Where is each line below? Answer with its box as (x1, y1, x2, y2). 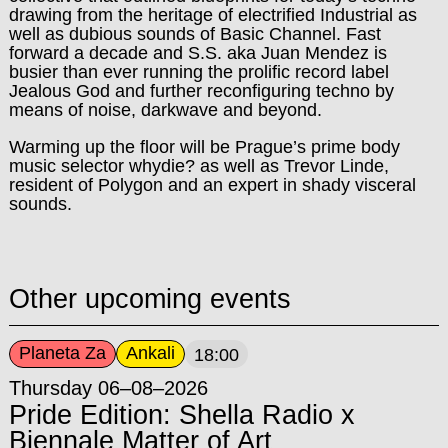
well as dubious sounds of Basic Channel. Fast (8, 24, 381, 45)
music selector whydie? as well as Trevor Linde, (8, 156, 389, 177)
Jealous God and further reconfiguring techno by (8, 81, 394, 102)
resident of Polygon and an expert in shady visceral (8, 175, 416, 196)
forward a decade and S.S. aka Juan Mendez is (8, 43, 387, 64)
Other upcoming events (8, 283, 291, 314)
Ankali (125, 343, 175, 364)
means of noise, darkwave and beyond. (8, 100, 322, 121)
